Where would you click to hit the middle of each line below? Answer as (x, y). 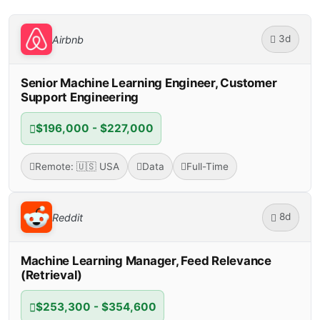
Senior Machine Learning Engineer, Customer (149, 83)
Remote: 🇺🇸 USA (77, 166)
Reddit (67, 217)
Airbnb (68, 39)
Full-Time (208, 166)
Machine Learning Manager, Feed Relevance (146, 261)
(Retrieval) (52, 275)
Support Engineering (80, 97)
